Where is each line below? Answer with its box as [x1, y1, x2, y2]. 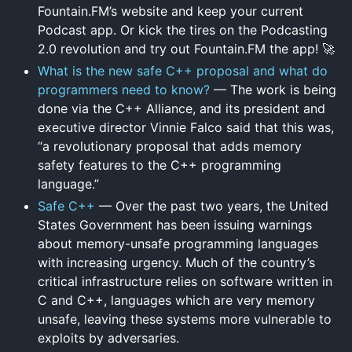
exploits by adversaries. [38, 329, 179, 346]
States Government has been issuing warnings [38, 216, 312, 233]
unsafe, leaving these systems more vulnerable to [38, 310, 332, 327]
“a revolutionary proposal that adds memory [38, 137, 302, 154]
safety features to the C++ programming [38, 156, 281, 173]
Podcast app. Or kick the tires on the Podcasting [38, 21, 328, 38]
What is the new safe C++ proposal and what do [38, 62, 328, 79]
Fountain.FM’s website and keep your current [38, 2, 303, 19]
